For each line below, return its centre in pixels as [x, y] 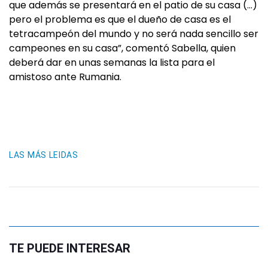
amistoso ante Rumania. [65, 77]
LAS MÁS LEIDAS [44, 155]
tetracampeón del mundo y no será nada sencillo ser [134, 33]
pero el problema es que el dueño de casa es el [120, 19]
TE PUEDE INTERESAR [70, 248]
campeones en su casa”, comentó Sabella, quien [122, 48]
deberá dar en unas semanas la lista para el [112, 62]
